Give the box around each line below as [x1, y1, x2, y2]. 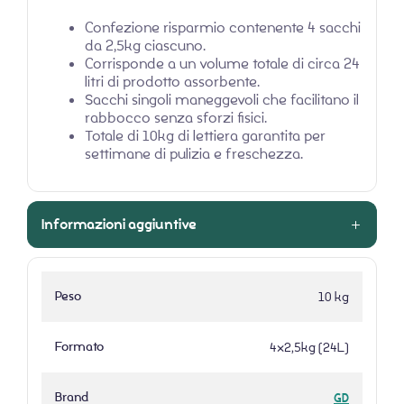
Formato [55, 338, 104, 356]
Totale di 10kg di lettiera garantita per [85, 126, 326, 146]
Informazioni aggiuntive [41, 215, 197, 235]
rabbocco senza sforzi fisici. [85, 108, 267, 128]
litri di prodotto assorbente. [85, 72, 260, 92]
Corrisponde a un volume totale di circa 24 [85, 54, 360, 74]
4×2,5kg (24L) [270, 339, 349, 356]
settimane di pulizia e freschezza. [85, 144, 303, 164]
